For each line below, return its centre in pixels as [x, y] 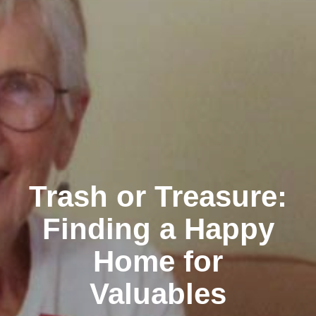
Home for [158, 261]
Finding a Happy [158, 229]
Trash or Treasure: [158, 196]
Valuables [158, 293]
